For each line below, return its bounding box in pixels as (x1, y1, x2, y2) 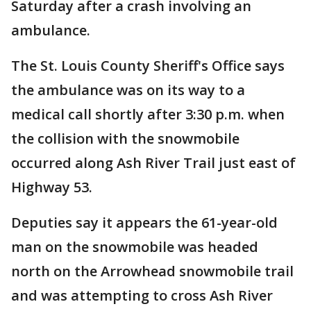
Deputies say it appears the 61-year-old (11, 213, 278, 232)
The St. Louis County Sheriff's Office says (11, 56, 285, 75)
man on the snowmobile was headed (11, 237, 258, 256)
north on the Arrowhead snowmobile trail (11, 262, 294, 280)
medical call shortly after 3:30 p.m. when (11, 105, 285, 124)
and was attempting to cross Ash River (11, 286, 273, 305)
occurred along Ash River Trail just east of (11, 153, 296, 172)
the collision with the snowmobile (11, 129, 239, 148)
